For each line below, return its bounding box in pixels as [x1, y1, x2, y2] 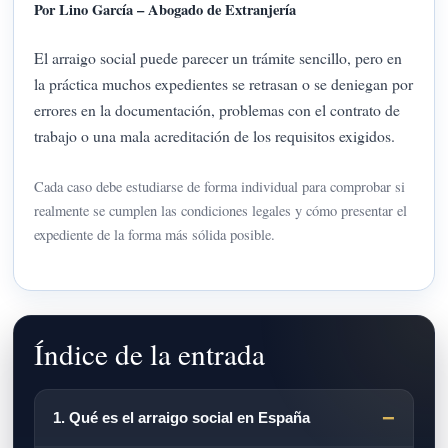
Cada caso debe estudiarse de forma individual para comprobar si [34, 176, 406, 196]
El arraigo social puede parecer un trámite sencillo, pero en [34, 47, 403, 69]
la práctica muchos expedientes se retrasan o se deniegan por [34, 73, 414, 95]
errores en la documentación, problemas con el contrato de [34, 99, 401, 121]
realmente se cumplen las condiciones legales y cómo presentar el [34, 200, 408, 220]
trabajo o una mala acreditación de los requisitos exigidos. [34, 125, 396, 147]
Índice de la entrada [34, 333, 266, 373]
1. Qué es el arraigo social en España [53, 409, 311, 426]
